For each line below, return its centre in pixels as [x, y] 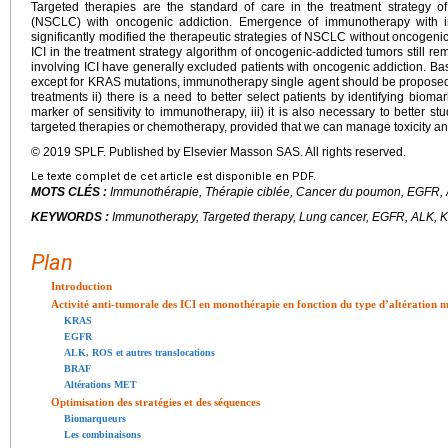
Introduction [81, 286]
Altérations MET [100, 385]
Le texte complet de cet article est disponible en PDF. [173, 177]
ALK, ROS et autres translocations [139, 353]
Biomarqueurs [95, 419]
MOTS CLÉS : [70, 192]
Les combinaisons [102, 435]
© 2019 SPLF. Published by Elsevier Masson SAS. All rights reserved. [218, 152]
